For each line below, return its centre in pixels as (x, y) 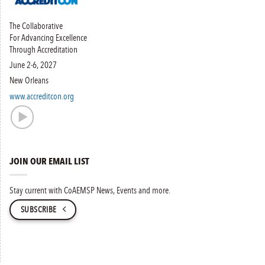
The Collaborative (36, 25)
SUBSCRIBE (38, 209)
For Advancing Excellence (48, 37)
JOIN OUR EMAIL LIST (49, 161)
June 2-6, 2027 (33, 65)
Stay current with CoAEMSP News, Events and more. (90, 190)
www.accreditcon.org (42, 96)
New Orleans (29, 80)
